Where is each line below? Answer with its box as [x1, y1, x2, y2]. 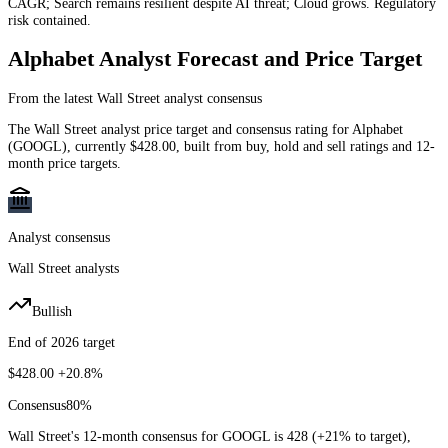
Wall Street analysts [8, 260, 119, 277]
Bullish [32, 302, 72, 319]
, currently [67, 137, 130, 154]
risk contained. [8, 11, 91, 28]
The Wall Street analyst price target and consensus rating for [8, 120, 352, 137]
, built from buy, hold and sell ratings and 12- [176, 137, 435, 154]
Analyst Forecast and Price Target [94, 46, 422, 71]
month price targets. [8, 154, 121, 171]
